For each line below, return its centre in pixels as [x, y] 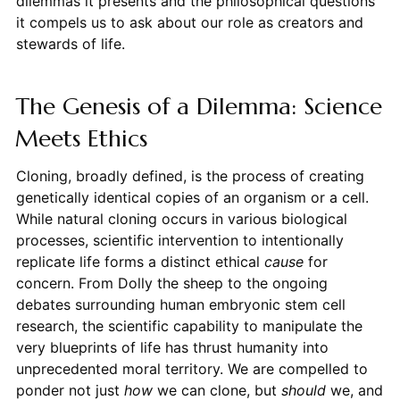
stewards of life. [70, 44]
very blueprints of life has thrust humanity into [172, 348]
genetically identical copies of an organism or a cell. [192, 198]
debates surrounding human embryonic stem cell [180, 305]
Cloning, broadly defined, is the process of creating [190, 176]
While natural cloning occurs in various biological [181, 219]
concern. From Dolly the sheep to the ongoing [171, 283]
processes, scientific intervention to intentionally [179, 241]
